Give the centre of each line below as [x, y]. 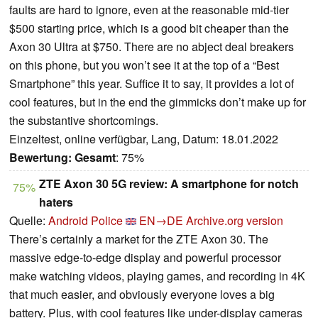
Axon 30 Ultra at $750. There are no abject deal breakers [152, 47]
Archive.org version [235, 221]
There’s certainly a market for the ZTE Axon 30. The [139, 239]
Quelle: [29, 221]
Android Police [86, 221]
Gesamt [95, 158]
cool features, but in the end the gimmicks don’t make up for [158, 102]
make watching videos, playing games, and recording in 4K [157, 276]
